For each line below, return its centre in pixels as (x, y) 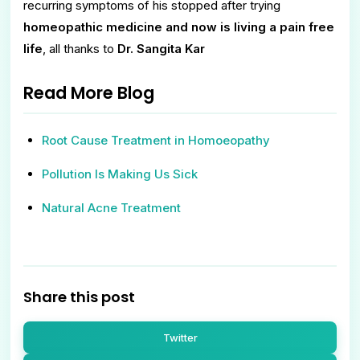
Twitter (180, 338)
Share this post (79, 297)
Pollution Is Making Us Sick (119, 174)
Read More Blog (89, 92)
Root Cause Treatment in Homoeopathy (155, 140)
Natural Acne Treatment (111, 207)
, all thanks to (80, 48)
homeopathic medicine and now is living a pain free (179, 27)
